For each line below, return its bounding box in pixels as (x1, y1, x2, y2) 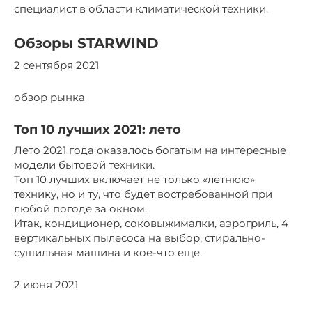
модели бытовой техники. (14, 157, 155, 171)
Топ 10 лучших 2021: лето (14, 121, 181, 137)
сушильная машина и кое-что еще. (14, 245, 202, 259)
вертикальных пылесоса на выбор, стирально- (14, 231, 265, 244)
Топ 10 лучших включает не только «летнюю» (14, 172, 255, 186)
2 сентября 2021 (14, 58, 99, 72)
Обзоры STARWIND (14, 35, 159, 52)
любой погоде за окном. (14, 201, 147, 215)
